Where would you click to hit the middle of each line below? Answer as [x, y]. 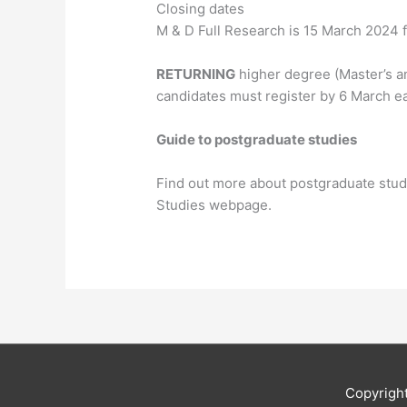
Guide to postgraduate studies [257, 140]
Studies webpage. [214, 205]
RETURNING [196, 74]
